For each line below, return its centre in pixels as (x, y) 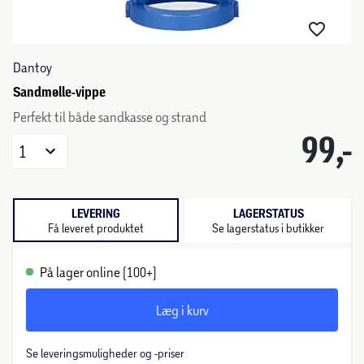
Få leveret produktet (96, 227)
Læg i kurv (182, 310)
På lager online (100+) (98, 272)
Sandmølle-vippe (59, 92)
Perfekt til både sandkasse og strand (110, 117)
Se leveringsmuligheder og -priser (105, 353)
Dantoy (32, 67)
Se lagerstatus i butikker (268, 227)
